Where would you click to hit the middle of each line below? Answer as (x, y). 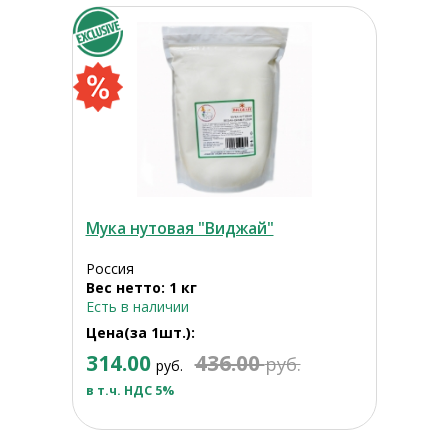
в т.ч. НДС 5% (129, 391)
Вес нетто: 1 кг (141, 288)
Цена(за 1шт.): (140, 333)
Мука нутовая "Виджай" (179, 228)
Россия (109, 269)
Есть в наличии (137, 307)
